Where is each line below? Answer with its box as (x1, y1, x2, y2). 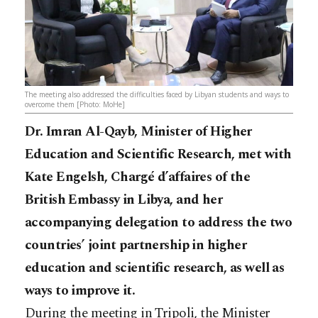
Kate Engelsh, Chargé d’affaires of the (25, 167, 251, 188)
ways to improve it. (25, 280, 136, 302)
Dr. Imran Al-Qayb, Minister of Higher (25, 121, 252, 143)
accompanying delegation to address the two (25, 212, 292, 234)
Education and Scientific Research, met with (25, 144, 292, 165)
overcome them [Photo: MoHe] (25, 99, 125, 110)
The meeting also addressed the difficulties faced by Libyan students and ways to (25, 89, 289, 100)
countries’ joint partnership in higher (25, 235, 247, 256)
